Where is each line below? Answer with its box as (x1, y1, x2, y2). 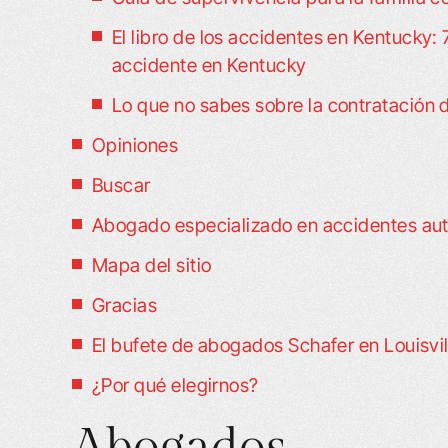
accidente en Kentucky (112, 54, 307, 77)
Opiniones (92, 134, 179, 157)
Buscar (92, 174, 151, 197)
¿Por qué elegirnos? (92, 374, 259, 397)
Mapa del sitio (92, 254, 212, 277)
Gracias (92, 294, 158, 317)
